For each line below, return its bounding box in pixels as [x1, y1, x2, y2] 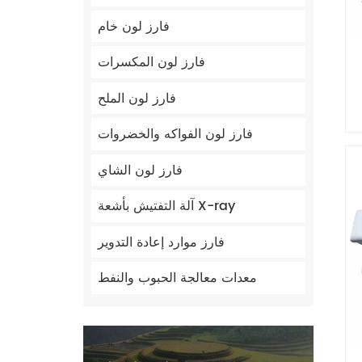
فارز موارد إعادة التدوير [98, 231, 225, 253]
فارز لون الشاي [98, 159, 183, 181]
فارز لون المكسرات [98, 52, 206, 74]
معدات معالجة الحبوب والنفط [98, 267, 258, 289]
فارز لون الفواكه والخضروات [98, 124, 254, 145]
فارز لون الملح [98, 87, 177, 109]
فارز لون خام [98, 15, 170, 37]
